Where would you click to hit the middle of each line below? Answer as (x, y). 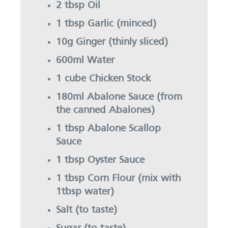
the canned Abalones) (105, 110)
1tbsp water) (85, 192)
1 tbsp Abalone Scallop (108, 129)
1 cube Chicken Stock (103, 79)
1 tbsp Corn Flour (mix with (118, 178)
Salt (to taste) (87, 210)
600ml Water (85, 60)
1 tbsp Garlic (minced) (106, 24)
